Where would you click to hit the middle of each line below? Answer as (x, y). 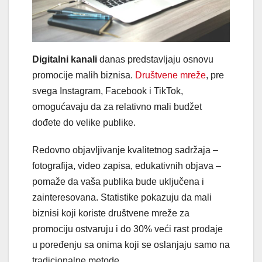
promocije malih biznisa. (84, 75)
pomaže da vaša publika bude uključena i (118, 181)
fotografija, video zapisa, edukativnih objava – (127, 166)
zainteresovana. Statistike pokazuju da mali (122, 197)
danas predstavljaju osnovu (155, 59)
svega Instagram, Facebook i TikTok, (108, 91)
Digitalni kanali (65, 59)
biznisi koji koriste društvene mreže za (111, 213)
